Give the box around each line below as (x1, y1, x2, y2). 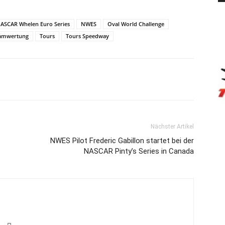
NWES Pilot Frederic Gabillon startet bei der (50, 136, 194, 146)
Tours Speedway (66, 32, 109, 40)
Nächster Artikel (151, 123, 194, 131)
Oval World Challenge (107, 20, 164, 28)
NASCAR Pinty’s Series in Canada (84, 147, 194, 156)
